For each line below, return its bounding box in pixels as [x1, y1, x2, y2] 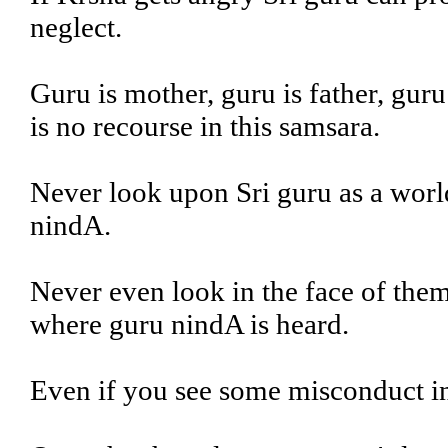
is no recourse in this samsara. [30, 110, 380, 142]
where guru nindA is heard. [30, 308, 349, 340]
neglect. [30, 11, 122, 43]
